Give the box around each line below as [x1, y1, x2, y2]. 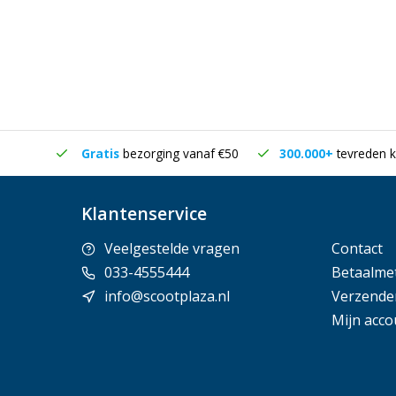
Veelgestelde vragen [104, 239, 240, 258]
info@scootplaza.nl [104, 286, 230, 306]
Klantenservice [81, 202, 207, 225]
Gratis [78, 145, 123, 162]
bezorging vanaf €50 [123, 145, 239, 162]
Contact [331, 239, 383, 258]
